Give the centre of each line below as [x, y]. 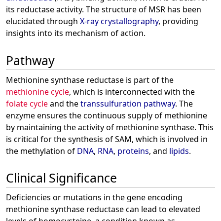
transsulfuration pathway [128, 103]
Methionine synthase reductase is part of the [90, 80]
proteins [133, 151]
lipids [179, 151]
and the [64, 103]
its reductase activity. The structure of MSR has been [104, 10]
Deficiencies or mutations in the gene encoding [94, 198]
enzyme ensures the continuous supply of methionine [107, 115]
